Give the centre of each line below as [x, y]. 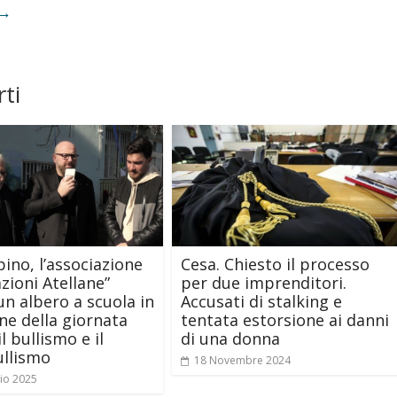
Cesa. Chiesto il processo [275, 264]
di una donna [230, 338]
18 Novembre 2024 [242, 360]
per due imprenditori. [264, 282]
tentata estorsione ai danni [285, 319]
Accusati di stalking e [261, 301]
